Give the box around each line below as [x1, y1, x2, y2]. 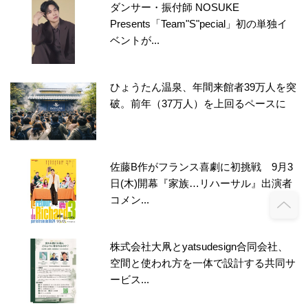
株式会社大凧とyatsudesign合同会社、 [110, 240, 289, 252]
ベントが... [110, 34, 160, 46]
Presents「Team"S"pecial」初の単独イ [110, 17, 288, 30]
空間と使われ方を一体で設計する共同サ [110, 256, 296, 269]
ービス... [110, 273, 150, 285]
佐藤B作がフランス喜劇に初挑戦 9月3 [110, 160, 294, 173]
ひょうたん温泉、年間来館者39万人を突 [110, 80, 297, 93]
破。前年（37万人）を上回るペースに [110, 97, 287, 109]
